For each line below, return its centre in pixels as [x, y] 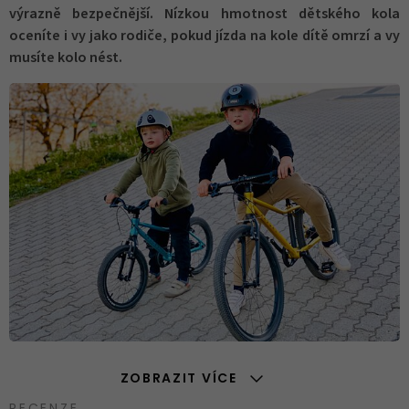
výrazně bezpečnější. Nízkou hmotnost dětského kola [204, 14]
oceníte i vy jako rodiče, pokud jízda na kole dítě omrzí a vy [204, 36]
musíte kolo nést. [66, 58]
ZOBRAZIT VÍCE [178, 380]
